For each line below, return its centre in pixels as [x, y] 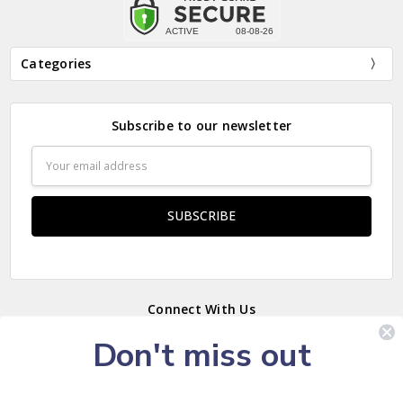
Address [54, 175]
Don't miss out [201, 356]
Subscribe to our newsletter [201, 125]
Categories [56, 63]
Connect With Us [201, 309]
